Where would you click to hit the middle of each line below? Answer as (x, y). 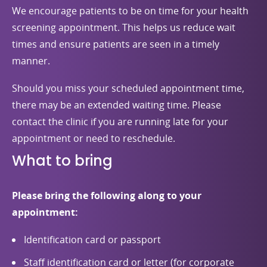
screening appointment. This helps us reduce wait (124, 27)
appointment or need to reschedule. (94, 138)
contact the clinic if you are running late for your (120, 121)
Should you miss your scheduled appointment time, (128, 88)
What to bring (62, 160)
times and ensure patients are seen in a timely (116, 44)
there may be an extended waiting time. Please (117, 105)
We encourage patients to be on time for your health (130, 10)
